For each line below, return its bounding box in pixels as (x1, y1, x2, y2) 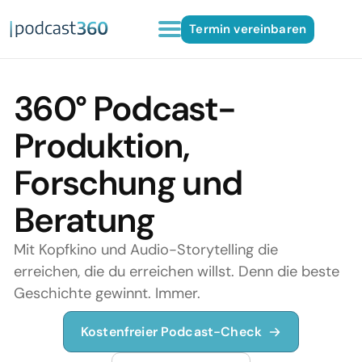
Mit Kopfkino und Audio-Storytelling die (14, 239, 279, 259)
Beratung (14, 197, 155, 242)
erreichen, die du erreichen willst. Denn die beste (14, 261, 340, 281)
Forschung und (14, 160, 242, 205)
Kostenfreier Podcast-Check (80, 322, 263, 340)
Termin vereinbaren (189, 20, 307, 37)
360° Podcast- (14, 86, 236, 131)
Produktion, (14, 123, 190, 168)
